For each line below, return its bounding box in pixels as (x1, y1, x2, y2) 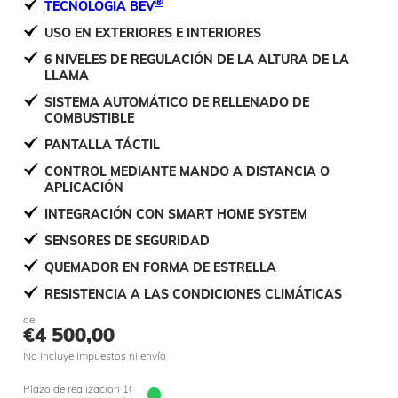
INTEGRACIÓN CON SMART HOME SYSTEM (44, 205, 307, 222)
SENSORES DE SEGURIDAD (44, 232, 210, 249)
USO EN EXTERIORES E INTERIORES (44, 24, 261, 41)
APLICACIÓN (44, 179, 123, 195)
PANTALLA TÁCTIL (44, 136, 160, 153)
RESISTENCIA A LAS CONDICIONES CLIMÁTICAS (44, 285, 342, 302)
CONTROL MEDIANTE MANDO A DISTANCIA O (44, 163, 330, 179)
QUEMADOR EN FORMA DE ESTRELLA (44, 259, 276, 275)
